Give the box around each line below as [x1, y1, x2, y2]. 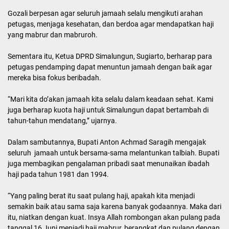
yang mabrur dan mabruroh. [8, 31, 98, 39]
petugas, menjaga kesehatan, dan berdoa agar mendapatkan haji [8, 20, 214, 28]
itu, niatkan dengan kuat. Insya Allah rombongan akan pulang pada [8, 213, 220, 221]
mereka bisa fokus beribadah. [8, 74, 101, 82]
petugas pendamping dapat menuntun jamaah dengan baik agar [8, 63, 212, 71]
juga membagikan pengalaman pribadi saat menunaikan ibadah [8, 159, 210, 168]
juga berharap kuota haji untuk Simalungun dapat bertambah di [8, 106, 209, 114]
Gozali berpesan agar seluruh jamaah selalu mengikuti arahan [8, 9, 203, 17]
